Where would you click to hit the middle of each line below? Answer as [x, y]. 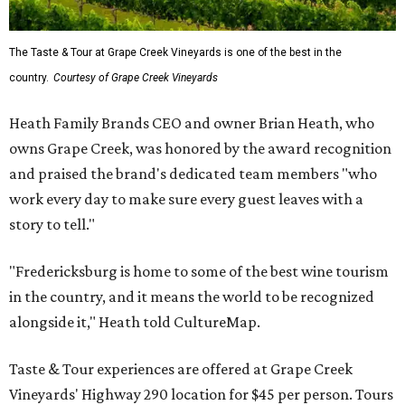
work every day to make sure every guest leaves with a [186, 199]
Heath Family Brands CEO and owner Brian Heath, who [192, 123]
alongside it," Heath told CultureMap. [135, 322]
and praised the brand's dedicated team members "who [193, 174]
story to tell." [52, 225]
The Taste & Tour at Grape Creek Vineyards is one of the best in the [175, 53]
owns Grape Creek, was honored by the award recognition [200, 149]
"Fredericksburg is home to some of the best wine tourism [199, 272]
